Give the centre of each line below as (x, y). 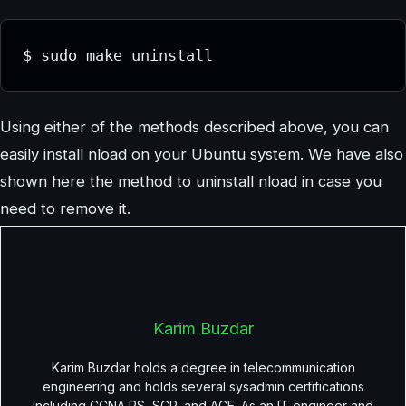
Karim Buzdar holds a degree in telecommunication (203, 367)
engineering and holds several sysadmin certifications (203, 386)
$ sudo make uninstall (118, 55)
